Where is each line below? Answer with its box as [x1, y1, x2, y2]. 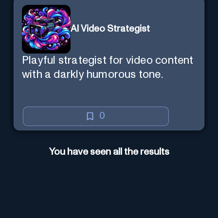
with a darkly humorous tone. [22, 69, 163, 80]
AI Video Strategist [71, 24, 150, 34]
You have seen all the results [49, 147, 169, 157]
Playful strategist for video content [22, 54, 194, 66]
